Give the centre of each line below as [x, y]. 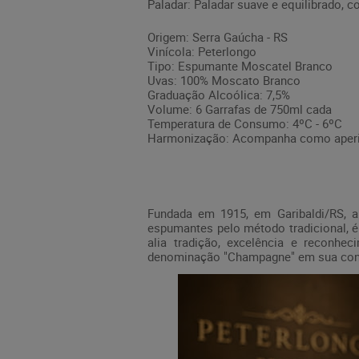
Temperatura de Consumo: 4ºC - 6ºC [245, 123]
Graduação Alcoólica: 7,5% [219, 94]
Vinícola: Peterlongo [202, 51]
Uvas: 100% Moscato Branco [224, 80]
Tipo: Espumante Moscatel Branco [240, 65]
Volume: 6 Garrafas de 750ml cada [240, 109]
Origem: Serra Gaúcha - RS [218, 36]
